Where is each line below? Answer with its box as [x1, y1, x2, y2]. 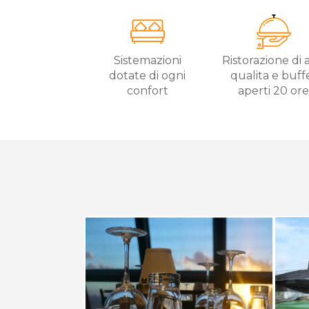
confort [126, 84, 168, 98]
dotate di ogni [109, 69, 186, 83]
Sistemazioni [113, 54, 181, 68]
